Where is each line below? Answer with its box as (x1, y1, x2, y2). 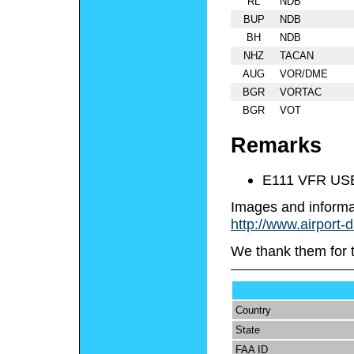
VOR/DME (280, 68, 328, 81)
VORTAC (280, 86, 322, 99)
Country (235, 304, 271, 317)
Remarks (231, 133, 322, 157)
